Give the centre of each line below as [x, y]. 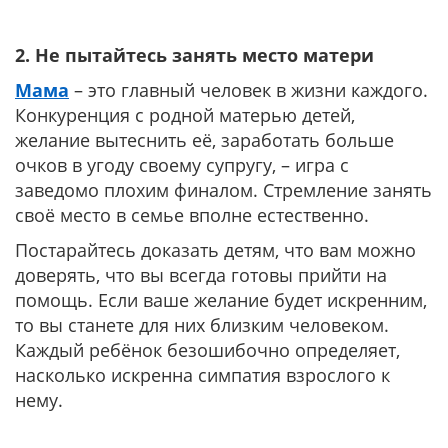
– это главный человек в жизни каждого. [248, 90]
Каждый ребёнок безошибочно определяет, [207, 350]
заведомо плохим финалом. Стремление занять [223, 190]
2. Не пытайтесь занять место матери [194, 55]
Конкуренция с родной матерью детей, [185, 115]
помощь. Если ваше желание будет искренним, [221, 300]
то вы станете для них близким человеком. [202, 325]
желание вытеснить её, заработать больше [204, 140]
